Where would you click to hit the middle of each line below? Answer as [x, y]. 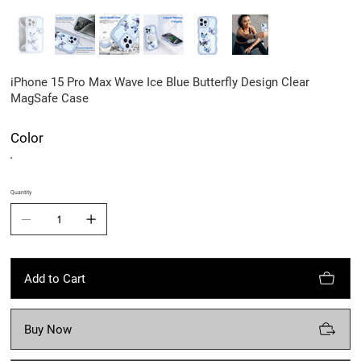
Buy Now [48, 329]
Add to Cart [55, 278]
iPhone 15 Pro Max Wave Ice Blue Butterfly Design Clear [160, 83]
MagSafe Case [50, 99]
